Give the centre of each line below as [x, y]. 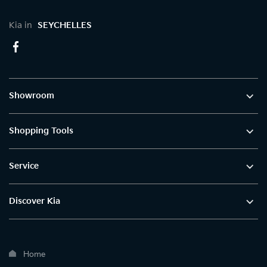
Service [24, 166]
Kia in [22, 25]
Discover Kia [35, 201]
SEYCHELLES [65, 25]
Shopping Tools [41, 131]
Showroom [32, 96]
